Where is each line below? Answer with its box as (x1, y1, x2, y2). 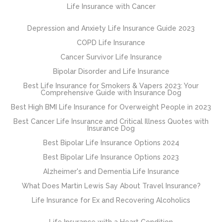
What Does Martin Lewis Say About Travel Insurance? (21, 181, 201, 190)
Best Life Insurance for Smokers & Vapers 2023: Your (23, 81, 199, 90)
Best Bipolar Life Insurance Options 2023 (43, 153, 179, 161)
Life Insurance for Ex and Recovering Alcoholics (32, 196, 190, 204)
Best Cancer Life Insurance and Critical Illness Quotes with (13, 117, 209, 125)
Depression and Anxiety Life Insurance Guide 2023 (27, 24, 195, 32)
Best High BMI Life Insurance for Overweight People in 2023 (11, 103, 211, 111)
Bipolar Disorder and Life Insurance (53, 67, 169, 75)
